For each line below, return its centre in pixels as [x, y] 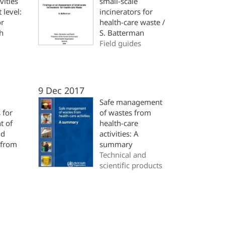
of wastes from [125, 113]
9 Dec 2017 [61, 90]
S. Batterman [122, 33]
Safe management [131, 102]
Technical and [123, 155]
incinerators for [126, 12]
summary [116, 144]
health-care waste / [132, 22]
